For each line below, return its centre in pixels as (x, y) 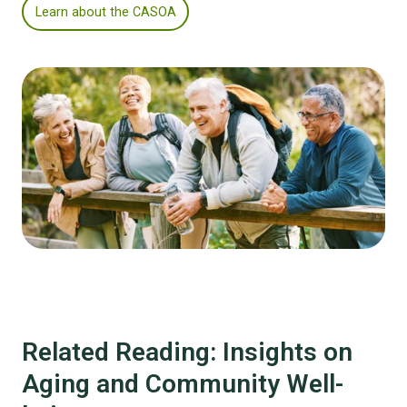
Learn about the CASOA (105, 11)
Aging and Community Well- (183, 383)
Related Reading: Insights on (187, 352)
